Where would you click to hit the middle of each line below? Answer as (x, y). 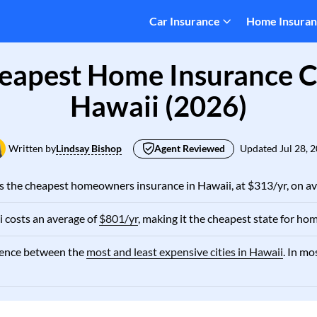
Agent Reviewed (190, 148)
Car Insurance (185, 21)
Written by (32, 148)
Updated (260, 148)
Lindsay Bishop (89, 148)
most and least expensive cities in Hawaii (185, 252)
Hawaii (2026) (158, 106)
